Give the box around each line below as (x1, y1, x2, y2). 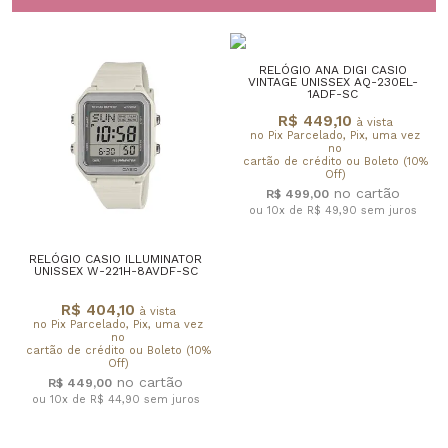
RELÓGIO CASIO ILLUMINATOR (29, 251, 202, 266)
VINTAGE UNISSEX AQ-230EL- (247, 74, 418, 89)
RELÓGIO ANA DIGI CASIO (258, 62, 407, 77)
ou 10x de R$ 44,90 (31, 392, 144, 406)
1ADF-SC (307, 86, 358, 101)
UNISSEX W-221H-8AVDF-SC (33, 263, 198, 278)
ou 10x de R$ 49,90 (248, 203, 361, 217)
